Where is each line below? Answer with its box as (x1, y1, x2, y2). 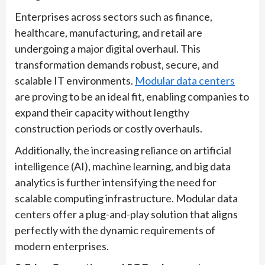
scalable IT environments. (15, 74, 135, 88)
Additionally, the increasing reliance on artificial (15, 144, 231, 157)
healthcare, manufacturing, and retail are (15, 26, 202, 40)
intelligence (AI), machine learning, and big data (15, 160, 231, 173)
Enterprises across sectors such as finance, (15, 10, 212, 24)
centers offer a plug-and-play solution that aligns (15, 208, 238, 221)
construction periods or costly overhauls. (15, 122, 202, 135)
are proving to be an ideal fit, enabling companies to (15, 90, 249, 104)
